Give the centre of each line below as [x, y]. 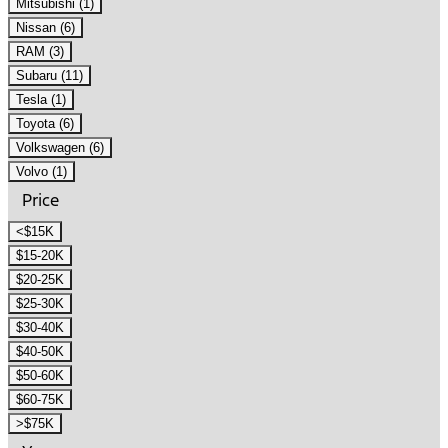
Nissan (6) [45, 28]
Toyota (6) [45, 124]
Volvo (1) [41, 172]
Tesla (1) [41, 100]
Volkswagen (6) [60, 148]
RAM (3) [40, 52]
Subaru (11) [49, 76]
